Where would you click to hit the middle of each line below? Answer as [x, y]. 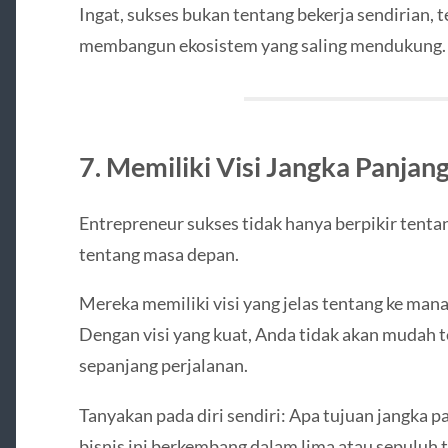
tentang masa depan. [158, 254]
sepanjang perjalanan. [163, 365]
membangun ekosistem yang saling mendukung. [262, 44]
